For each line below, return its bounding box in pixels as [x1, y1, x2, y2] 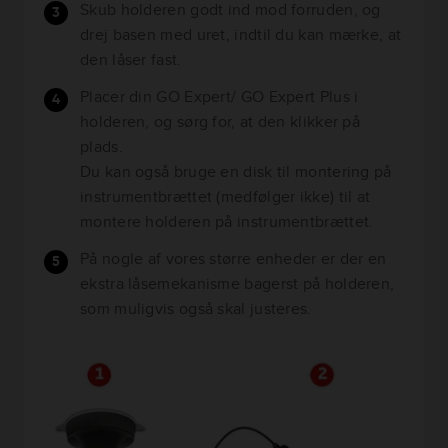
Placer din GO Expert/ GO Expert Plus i [80, 85, 359, 108]
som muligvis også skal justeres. [80, 297, 312, 320]
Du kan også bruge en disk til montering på [80, 160, 392, 183]
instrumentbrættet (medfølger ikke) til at [80, 185, 371, 208]
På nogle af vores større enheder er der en [80, 247, 387, 270]
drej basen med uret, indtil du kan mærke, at [80, 23, 402, 46]
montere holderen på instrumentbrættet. [80, 210, 374, 233]
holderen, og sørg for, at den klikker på [80, 110, 361, 133]
